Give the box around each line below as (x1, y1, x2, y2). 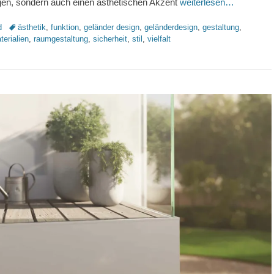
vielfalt (147, 34, 171, 43)
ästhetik (18, 22, 46, 32)
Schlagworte (7, 21, 51, 31)
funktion (51, 22, 79, 32)
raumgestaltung (34, 34, 88, 43)
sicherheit (93, 34, 127, 43)
